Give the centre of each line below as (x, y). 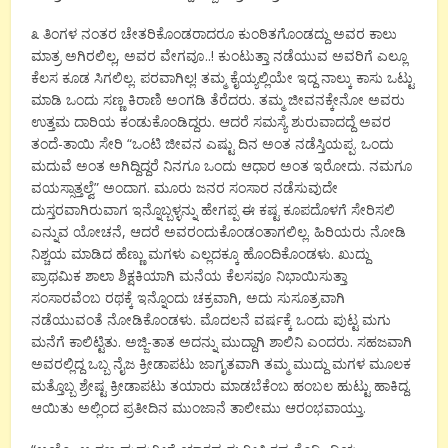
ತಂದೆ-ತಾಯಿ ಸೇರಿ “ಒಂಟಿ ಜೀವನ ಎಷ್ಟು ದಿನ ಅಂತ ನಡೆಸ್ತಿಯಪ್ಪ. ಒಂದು (213, 143)
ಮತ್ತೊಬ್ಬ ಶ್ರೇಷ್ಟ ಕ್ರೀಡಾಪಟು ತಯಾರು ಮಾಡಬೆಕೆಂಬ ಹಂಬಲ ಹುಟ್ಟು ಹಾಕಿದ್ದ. (221, 385)
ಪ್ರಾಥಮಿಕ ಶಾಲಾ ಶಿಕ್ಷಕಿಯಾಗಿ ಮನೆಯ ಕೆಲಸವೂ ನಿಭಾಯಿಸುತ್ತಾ (189, 275)
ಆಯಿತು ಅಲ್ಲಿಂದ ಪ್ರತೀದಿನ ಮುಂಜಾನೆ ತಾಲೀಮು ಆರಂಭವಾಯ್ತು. (199, 407)
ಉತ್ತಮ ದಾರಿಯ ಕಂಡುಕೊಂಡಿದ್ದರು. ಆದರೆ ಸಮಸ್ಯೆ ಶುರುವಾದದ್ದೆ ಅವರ (211, 121)
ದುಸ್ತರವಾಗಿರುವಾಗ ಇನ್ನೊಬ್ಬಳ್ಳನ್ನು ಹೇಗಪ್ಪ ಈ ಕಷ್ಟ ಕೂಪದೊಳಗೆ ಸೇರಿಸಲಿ (213, 209)
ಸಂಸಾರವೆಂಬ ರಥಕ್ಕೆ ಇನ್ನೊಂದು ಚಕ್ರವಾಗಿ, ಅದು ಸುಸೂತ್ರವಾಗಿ (188, 297)
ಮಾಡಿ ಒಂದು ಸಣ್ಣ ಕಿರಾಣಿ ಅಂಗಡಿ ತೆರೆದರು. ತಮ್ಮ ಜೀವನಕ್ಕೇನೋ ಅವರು (218, 99)
